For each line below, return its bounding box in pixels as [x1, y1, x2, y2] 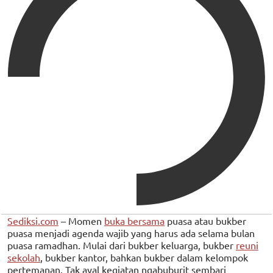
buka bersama [104, 214, 165, 227]
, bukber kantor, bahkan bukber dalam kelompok [40, 250, 248, 263]
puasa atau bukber [165, 214, 246, 227]
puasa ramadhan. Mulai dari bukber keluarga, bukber [7, 238, 236, 251]
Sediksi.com [7, 214, 58, 227]
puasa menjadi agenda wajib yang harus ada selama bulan [7, 226, 255, 239]
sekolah [7, 250, 40, 263]
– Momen [58, 214, 104, 227]
